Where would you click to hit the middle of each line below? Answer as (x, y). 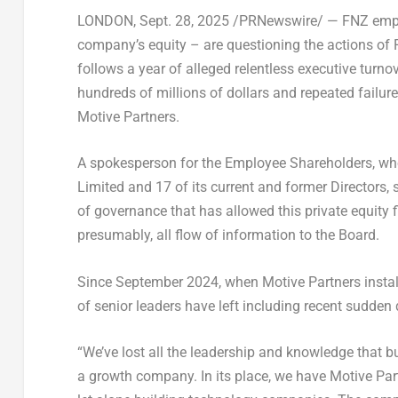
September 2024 (167, 282)
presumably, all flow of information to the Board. (230, 235)
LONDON (105, 20)
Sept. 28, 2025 (184, 20)
